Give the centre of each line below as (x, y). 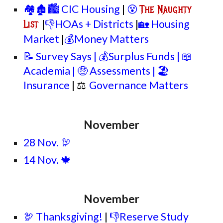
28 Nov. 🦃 (48, 142)
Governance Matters (139, 85)
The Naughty (166, 9)
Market (42, 39)
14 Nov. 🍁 (48, 160)
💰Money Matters (107, 39)
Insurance (47, 85)
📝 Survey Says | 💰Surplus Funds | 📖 (108, 56)
